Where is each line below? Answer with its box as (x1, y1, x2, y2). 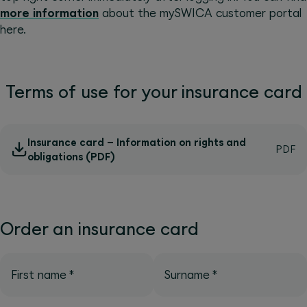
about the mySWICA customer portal (99, 5, 302, 20)
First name (11, 267, 66, 282)
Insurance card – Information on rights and (27, 136, 246, 148)
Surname (164, 267, 210, 282)
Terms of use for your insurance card (5, 81, 302, 101)
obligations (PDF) (27, 150, 115, 162)
